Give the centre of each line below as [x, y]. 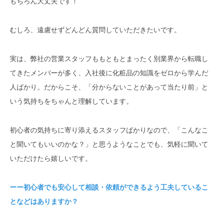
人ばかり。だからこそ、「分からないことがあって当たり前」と [109, 87]
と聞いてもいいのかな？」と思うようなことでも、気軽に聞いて [109, 144]
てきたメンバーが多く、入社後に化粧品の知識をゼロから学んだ [109, 73]
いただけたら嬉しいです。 [51, 159]
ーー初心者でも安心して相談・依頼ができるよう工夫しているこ [109, 187]
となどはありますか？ [44, 202]
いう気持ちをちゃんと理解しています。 [71, 101]
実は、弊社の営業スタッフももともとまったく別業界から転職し [109, 59]
